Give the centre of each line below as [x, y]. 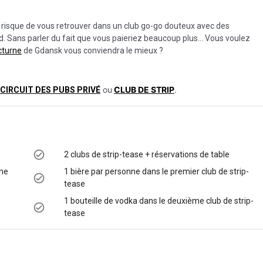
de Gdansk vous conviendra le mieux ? [92, 50]
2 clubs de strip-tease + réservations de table [147, 154]
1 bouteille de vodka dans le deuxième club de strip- [159, 201]
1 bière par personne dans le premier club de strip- [156, 171]
